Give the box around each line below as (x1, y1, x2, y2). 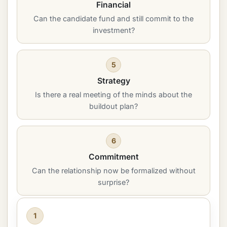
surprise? (98, 178, 129, 186)
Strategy (97, 76, 130, 86)
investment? (92, 26, 135, 34)
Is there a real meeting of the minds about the (35, 90, 192, 99)
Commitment (88, 152, 139, 162)
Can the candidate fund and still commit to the (33, 14, 194, 23)
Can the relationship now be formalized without (31, 166, 196, 175)
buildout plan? (89, 102, 138, 110)
